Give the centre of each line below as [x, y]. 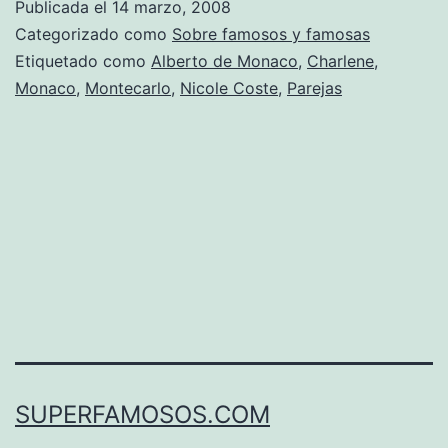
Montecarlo [128, 87]
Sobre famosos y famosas [271, 33]
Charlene [340, 60]
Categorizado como [93, 33]
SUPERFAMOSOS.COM [142, 415]
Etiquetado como [83, 60]
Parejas [314, 87]
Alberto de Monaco [224, 60]
